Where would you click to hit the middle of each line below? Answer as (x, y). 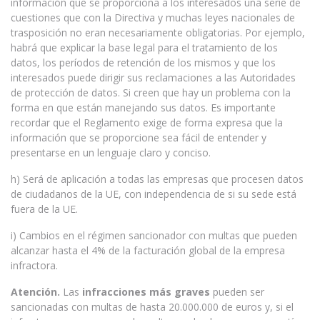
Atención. (37, 292)
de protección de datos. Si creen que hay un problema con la (151, 92)
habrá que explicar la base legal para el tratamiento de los (144, 47)
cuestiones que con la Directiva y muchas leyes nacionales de (153, 17)
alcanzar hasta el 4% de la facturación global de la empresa (148, 250)
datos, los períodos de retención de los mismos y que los (143, 62)
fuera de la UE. (44, 209)
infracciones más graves (146, 292)
